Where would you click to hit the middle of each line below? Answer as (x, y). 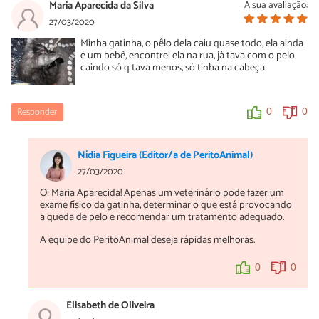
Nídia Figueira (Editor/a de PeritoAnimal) (165, 156)
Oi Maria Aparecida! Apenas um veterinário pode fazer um (162, 193)
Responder (37, 113)
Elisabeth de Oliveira (110, 306)
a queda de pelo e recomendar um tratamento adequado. (162, 218)
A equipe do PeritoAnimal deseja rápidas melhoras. (147, 240)
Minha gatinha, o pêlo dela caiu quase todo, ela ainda (192, 44)
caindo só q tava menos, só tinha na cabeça (173, 68)
